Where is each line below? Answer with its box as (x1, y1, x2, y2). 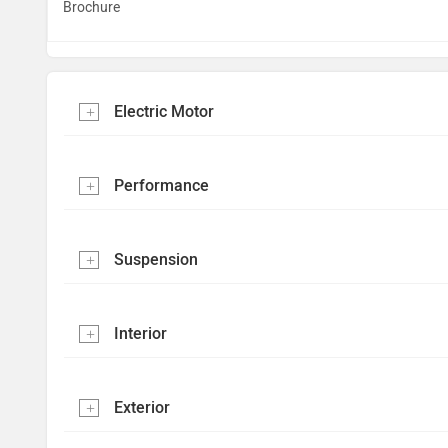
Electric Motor (114, 102, 214, 121)
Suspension (114, 250, 198, 269)
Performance (114, 176, 209, 195)
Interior (114, 324, 167, 343)
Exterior (114, 398, 170, 417)
